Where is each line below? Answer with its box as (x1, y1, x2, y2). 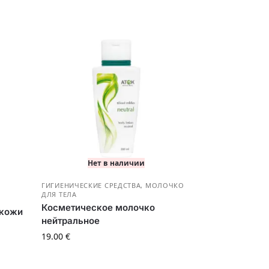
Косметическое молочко (41, 202, 156, 214)
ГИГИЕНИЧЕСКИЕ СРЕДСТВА (41, 181, 141, 190)
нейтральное (41, 215, 100, 227)
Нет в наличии (87, 158, 145, 169)
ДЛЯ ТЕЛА (41, 190, 77, 199)
